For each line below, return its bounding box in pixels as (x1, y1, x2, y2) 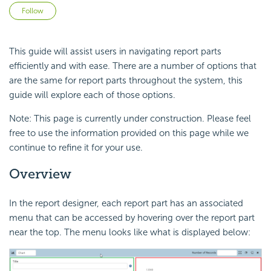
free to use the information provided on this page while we (9, 128, 249, 139)
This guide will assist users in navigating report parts (9, 46, 221, 57)
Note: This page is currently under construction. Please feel (9, 113, 251, 125)
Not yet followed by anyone (56, 3, 169, 15)
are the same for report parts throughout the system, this (9, 75, 243, 87)
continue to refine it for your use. (9, 142, 143, 154)
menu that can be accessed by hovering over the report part (9, 212, 255, 223)
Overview (9, 166, 71, 183)
